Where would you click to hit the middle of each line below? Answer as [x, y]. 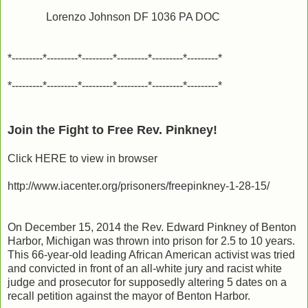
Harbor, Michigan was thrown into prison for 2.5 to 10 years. [151, 241]
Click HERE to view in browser [82, 158]
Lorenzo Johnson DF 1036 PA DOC [114, 16]
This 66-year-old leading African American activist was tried [151, 254]
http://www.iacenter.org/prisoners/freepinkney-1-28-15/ [139, 186]
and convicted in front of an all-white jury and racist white [145, 268]
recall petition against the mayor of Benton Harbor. [129, 296]
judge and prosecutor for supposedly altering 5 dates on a [147, 282]
